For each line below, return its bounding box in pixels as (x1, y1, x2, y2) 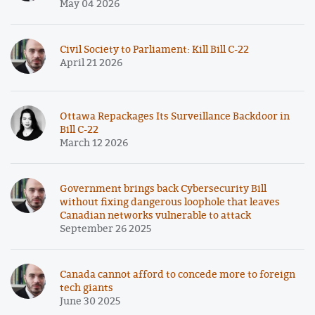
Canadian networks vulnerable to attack (60, 208, 251, 222)
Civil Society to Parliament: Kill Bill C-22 (60, 42, 249, 56)
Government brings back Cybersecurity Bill (60, 181, 266, 195)
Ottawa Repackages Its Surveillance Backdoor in (60, 109, 290, 123)
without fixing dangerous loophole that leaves (60, 195, 280, 209)
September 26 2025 (60, 221, 151, 236)
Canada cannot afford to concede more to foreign (60, 267, 295, 281)
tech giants (60, 281, 113, 295)
